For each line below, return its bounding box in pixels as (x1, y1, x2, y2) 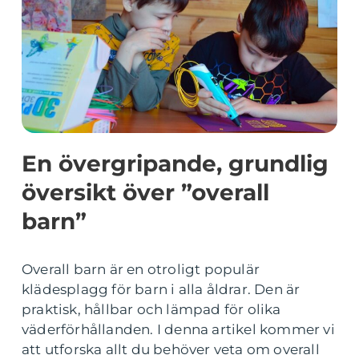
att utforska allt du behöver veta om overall (22, 341, 320, 357)
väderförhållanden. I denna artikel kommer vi (22, 321, 335, 337)
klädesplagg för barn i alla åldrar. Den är (22, 281, 301, 297)
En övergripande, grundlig (22, 150, 329, 177)
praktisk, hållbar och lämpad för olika (22, 301, 281, 317)
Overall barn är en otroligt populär (22, 261, 260, 277)
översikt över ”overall (22, 179, 269, 206)
